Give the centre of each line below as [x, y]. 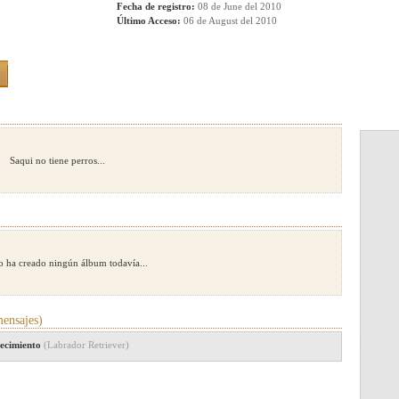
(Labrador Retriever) [86, 345]
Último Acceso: [149, 20]
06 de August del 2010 [229, 20]
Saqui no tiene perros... [57, 160]
